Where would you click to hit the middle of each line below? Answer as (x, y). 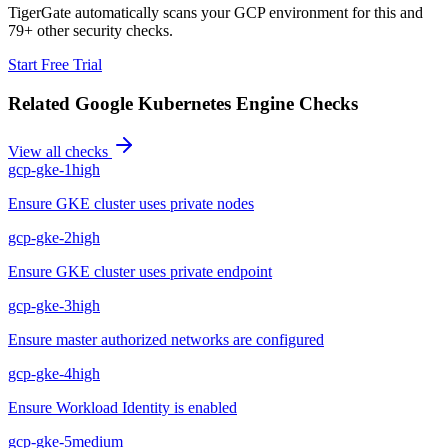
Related (41, 103)
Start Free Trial (55, 64)
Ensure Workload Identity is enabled (122, 408)
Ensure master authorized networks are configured (166, 340)
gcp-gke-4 (40, 374)
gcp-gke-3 (40, 306)
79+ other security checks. (90, 30)
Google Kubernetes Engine (184, 103)
